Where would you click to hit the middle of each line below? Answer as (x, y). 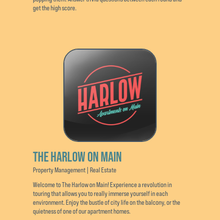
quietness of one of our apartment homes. (82, 211)
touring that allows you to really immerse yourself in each (101, 193)
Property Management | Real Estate (75, 170)
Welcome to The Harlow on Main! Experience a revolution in (103, 184)
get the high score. (55, 8)
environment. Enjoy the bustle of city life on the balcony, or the (107, 202)
